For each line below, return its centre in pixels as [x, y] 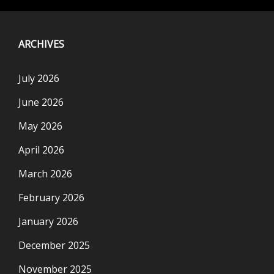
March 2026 [45, 174]
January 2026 [48, 222]
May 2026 [40, 126]
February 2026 [51, 198]
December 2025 [54, 246]
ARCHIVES [41, 44]
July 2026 [39, 79]
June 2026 [41, 102]
